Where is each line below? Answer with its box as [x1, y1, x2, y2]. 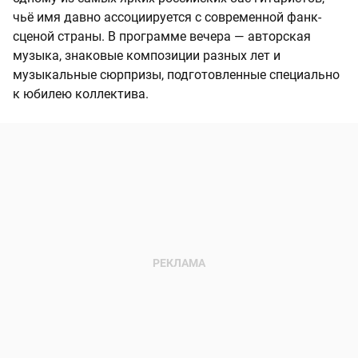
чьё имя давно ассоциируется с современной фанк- [13, 10, 321, 26]
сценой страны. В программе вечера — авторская [13, 29, 311, 45]
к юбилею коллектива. [13, 86, 149, 102]
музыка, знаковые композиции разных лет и [13, 48, 280, 64]
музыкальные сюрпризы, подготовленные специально [13, 67, 340, 83]
